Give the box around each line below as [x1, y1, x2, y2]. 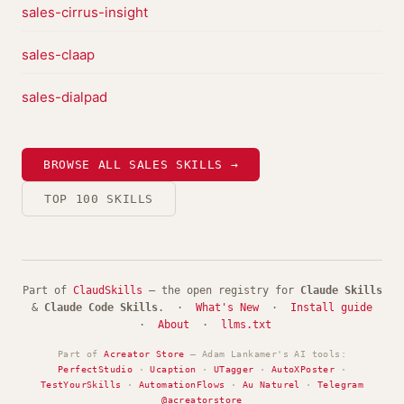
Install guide [290, 301, 372, 314]
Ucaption [150, 364, 197, 374]
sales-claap [22, 46, 95, 63]
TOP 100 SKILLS [44, 192, 154, 206]
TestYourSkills [40, 380, 122, 390]
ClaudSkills [72, 284, 142, 297]
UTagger [213, 364, 254, 374]
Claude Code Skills [44, 301, 158, 314]
